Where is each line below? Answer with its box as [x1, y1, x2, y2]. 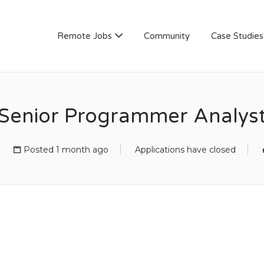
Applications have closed [134, 144, 236, 155]
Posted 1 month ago [23, 144, 108, 155]
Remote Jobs [57, 31, 112, 41]
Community [144, 31, 190, 41]
